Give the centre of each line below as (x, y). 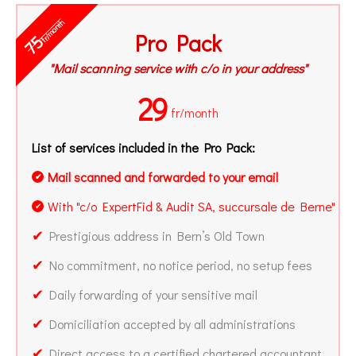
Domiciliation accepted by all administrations (170, 323)
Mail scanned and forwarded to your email (163, 176)
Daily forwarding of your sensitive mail (151, 294)
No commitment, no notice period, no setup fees (178, 265)
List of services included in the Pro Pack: (143, 147)
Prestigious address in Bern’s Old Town (154, 235)
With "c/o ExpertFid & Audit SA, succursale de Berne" (192, 206)
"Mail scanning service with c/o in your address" (178, 68)
